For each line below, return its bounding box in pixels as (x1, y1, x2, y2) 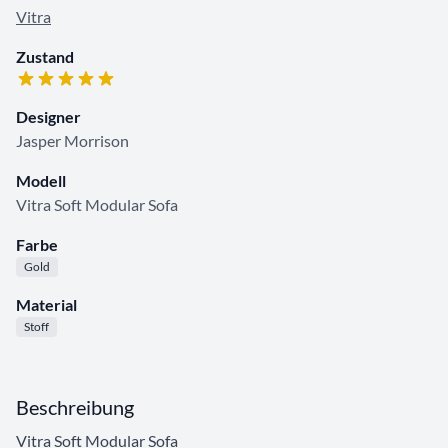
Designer (16, 107, 81, 127)
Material (16, 295, 77, 315)
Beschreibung (16, 395, 134, 420)
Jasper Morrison (16, 131, 129, 151)
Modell (16, 171, 66, 191)
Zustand (16, 47, 74, 67)
